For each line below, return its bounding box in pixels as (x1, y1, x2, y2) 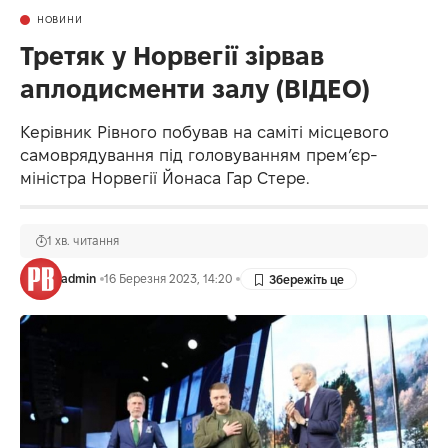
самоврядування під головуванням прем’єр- (20, 146, 378, 165)
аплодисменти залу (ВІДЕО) (20, 75, 370, 104)
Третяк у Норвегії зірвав (20, 42, 324, 71)
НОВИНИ (37, 14, 83, 26)
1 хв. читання (47, 234, 119, 248)
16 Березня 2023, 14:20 (103, 272, 232, 286)
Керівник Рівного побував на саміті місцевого (20, 123, 389, 142)
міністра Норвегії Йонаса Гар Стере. (20, 169, 310, 188)
